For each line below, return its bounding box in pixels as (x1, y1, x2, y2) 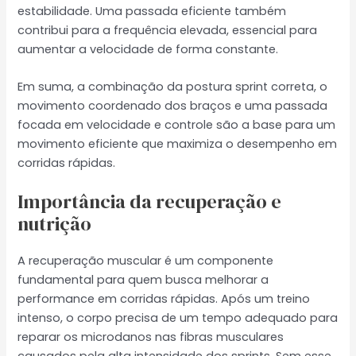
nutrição (17, 211, 92, 238)
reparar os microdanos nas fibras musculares (17, 329, 284, 346)
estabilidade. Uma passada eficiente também (17, 2, 287, 19)
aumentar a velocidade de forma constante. (17, 41, 279, 57)
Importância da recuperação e (17, 188, 282, 215)
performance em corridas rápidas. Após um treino (17, 291, 311, 308)
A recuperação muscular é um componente (17, 253, 274, 269)
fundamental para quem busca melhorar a (17, 272, 269, 288)
